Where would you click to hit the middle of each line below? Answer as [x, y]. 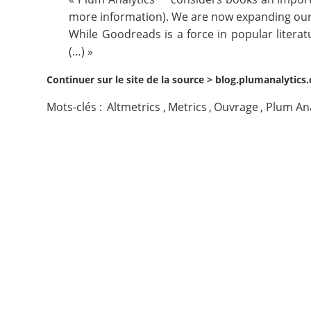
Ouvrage [236, 107]
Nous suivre [54, 67]
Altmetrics [134, 107]
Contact [41, 24]
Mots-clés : [76, 107]
